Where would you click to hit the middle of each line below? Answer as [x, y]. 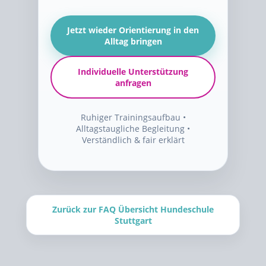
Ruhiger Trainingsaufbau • [133, 117]
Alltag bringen [133, 41]
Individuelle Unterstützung [133, 72]
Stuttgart [133, 221]
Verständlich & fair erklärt [133, 140]
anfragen [133, 83]
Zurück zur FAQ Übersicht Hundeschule [133, 209]
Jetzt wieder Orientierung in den [133, 30]
